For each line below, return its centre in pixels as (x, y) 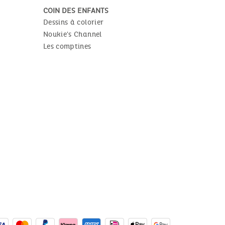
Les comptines (67, 46)
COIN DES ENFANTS (76, 11)
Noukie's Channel (73, 34)
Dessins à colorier (74, 22)
